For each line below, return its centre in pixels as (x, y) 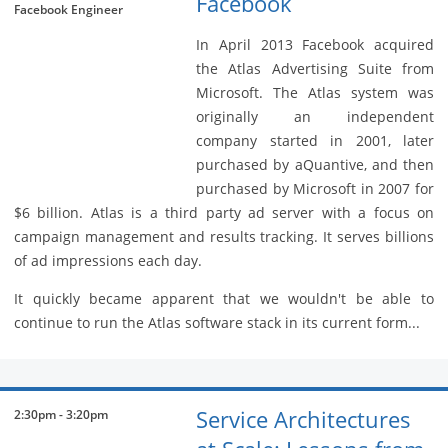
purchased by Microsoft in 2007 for (315, 189)
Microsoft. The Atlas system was (315, 93)
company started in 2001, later (315, 141)
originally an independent (315, 117)
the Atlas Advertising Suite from (315, 69)
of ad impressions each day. (108, 261)
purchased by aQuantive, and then (315, 165)
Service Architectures (303, 420)
